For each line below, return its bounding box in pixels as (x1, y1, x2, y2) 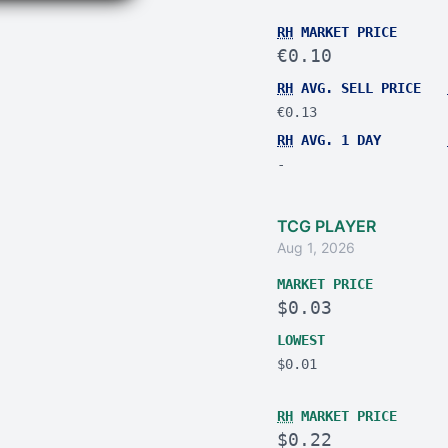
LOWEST (277, 332, 325, 348)
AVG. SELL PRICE (293, 80, 421, 96)
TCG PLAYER (277, 216, 376, 236)
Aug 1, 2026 (277, 239, 355, 256)
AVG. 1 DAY (293, 132, 381, 148)
